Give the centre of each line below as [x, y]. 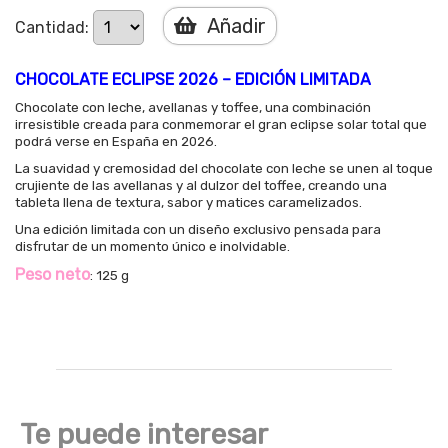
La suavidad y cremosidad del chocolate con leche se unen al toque [224, 169]
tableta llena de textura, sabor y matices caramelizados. [188, 203]
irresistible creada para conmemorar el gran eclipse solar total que [221, 125]
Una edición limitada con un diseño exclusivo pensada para [198, 230]
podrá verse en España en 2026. [116, 142]
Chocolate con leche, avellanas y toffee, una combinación [193, 108]
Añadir [234, 26]
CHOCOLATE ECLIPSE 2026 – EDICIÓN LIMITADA [193, 80]
